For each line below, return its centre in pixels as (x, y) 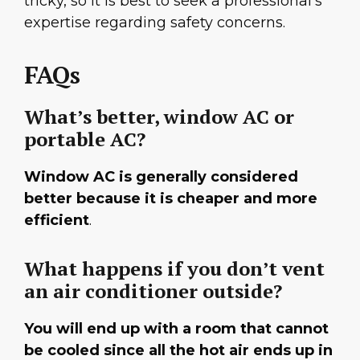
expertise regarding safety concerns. (155, 23)
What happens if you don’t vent (174, 269)
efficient (57, 220)
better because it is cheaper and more (171, 198)
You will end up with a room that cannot (176, 329)
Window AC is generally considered (161, 176)
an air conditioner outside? (153, 291)
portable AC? (85, 139)
